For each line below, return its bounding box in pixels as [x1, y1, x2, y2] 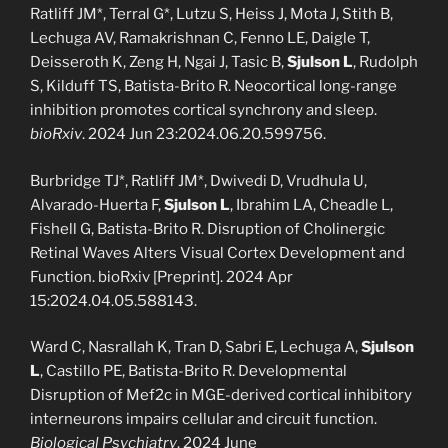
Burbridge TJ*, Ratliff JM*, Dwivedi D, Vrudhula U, [30, 171, 367, 190]
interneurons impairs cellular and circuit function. [30, 410, 377, 428]
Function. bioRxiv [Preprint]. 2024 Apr [30, 267, 293, 286]
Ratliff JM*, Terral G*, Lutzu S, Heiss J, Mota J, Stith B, [30, 5, 393, 23]
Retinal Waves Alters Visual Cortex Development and [30, 243, 405, 262]
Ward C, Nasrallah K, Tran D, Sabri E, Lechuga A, [30, 338, 361, 356]
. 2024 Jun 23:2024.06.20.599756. [82, 125, 326, 143]
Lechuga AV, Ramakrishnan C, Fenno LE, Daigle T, [30, 29, 370, 47]
